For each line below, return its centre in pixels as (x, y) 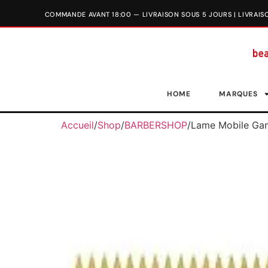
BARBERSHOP (156, 125)
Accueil (77, 125)
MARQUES (238, 94)
